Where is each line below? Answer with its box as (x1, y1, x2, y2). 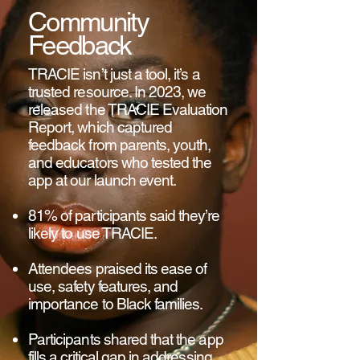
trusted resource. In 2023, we (28, 83, 207, 100)
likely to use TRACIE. (28, 224, 157, 242)
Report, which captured (28, 118, 173, 136)
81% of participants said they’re (28, 207, 219, 224)
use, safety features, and (28, 277, 178, 295)
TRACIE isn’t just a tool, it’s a (28, 65, 200, 83)
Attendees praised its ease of (28, 260, 207, 277)
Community (28, 6, 149, 37)
